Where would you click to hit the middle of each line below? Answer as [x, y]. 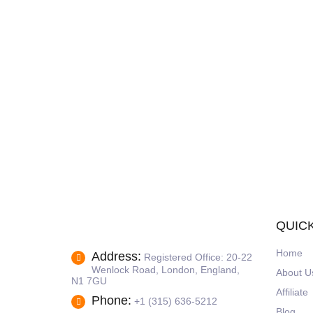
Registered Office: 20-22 [198, 257]
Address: [116, 256]
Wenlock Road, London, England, [166, 270]
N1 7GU [89, 281]
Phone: [111, 300]
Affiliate [292, 292]
